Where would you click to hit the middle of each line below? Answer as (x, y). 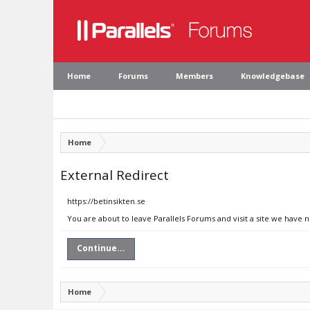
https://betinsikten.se (106, 201)
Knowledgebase (273, 76)
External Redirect (115, 175)
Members (194, 76)
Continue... (101, 248)
